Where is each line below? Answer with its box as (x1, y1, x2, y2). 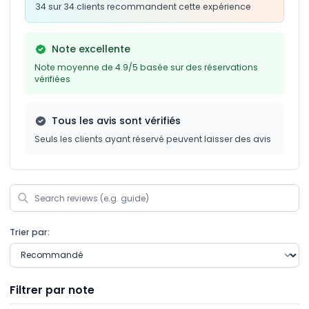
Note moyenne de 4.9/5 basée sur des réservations (34, 61, 258, 73)
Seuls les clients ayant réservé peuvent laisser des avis (34, 133, 271, 145)
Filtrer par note (10, 282, 94, 298)
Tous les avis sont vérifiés (51, 114, 181, 128)
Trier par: (10, 226, 50, 238)
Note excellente (51, 42, 130, 56)
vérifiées (34, 73, 70, 85)
